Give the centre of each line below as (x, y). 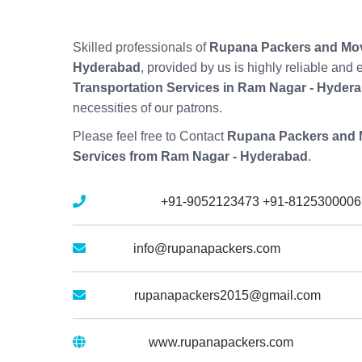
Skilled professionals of (141, 48)
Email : (108, 249)
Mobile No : (122, 202)
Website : (116, 343)
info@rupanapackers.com (207, 249)
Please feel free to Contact (150, 137)
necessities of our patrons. (147, 108)
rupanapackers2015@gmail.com (227, 296)
